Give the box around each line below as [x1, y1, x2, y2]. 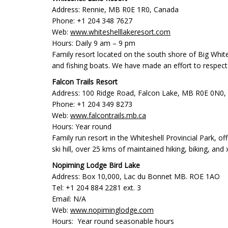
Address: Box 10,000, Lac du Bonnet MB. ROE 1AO [52, 172, 220, 181]
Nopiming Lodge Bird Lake [52, 160, 140, 170]
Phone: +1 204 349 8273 [52, 99, 132, 109]
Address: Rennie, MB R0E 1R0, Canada [52, 5, 179, 14]
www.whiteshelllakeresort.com [70, 27, 170, 37]
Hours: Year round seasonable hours [52, 216, 174, 226]
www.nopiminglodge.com [70, 205, 154, 215]
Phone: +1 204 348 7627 [52, 16, 132, 25]
